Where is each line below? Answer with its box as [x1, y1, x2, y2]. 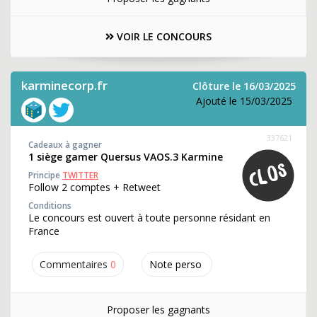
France [28, 224, 59, 238]
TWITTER [62, 169, 98, 181]
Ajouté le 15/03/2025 [196, 94, 292, 108]
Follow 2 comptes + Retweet [28, 180, 161, 194]
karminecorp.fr [21, 77, 108, 93]
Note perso [149, 258, 202, 271]
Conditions [28, 200, 71, 212]
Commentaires [40, 258, 108, 271]
